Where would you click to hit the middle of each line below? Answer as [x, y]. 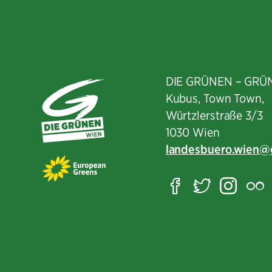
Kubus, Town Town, [215, 98]
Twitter [241, 185]
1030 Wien [192, 132]
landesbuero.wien [212, 149]
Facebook [225, 185]
